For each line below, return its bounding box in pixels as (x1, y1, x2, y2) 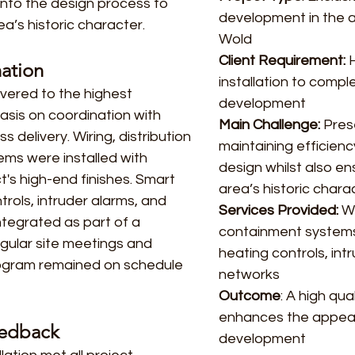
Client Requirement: (219, 53, 349, 68)
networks (219, 267, 280, 282)
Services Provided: (219, 203, 342, 218)
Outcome (219, 288, 281, 303)
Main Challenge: (219, 117, 323, 132)
